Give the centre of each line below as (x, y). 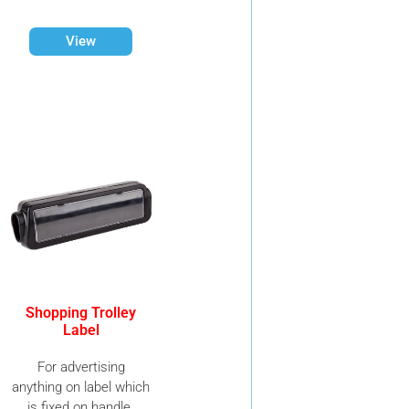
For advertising (81, 367)
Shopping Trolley (81, 313)
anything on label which (81, 387)
